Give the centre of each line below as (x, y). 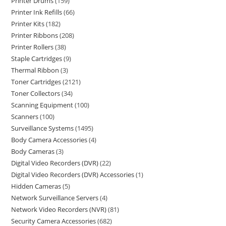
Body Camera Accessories (49, 140)
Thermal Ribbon (35, 70)
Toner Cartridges (36, 82)
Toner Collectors (36, 93)
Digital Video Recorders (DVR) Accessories (73, 175)
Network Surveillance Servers (55, 198)
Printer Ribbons (35, 35)
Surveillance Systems (43, 128)
